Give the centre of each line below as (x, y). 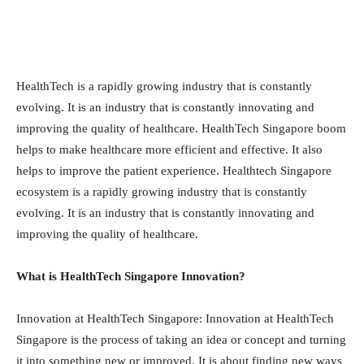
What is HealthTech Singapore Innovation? (131, 276)
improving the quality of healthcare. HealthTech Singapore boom (181, 128)
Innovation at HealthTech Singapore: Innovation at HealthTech (175, 318)
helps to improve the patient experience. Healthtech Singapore (174, 171)
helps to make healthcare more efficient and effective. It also (169, 149)
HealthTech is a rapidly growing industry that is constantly (164, 86)
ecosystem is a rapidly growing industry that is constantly (162, 192)
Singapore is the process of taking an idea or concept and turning (181, 340)
